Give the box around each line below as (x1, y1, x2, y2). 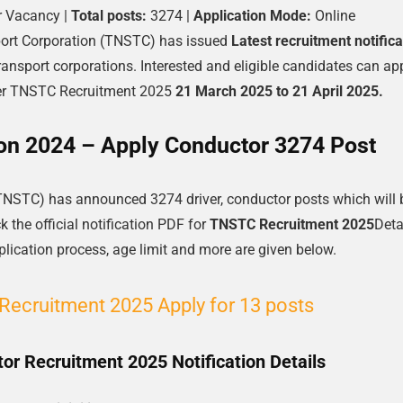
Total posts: (71, 7, 147, 24)
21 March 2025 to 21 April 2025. (175, 83, 383, 100)
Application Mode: (193, 7, 311, 24)
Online (311, 7, 355, 24)
